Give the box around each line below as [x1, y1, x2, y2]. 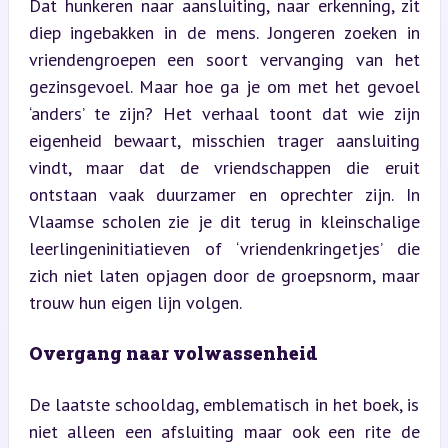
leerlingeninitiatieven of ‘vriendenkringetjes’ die [28, 237, 420, 260]
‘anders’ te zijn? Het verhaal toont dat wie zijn [28, 102, 420, 125]
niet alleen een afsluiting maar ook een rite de [28, 420, 420, 443]
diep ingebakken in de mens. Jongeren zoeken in [28, 21, 420, 44]
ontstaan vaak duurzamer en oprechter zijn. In [28, 183, 420, 206]
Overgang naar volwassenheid [28, 341, 318, 365]
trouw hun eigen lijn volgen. [28, 291, 242, 314]
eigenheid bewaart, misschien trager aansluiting [28, 129, 420, 152]
